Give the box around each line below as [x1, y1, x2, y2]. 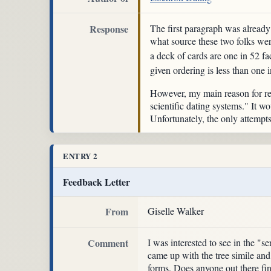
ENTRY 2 [63, 150, 98, 162]
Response [90, 22, 128, 36]
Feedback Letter [63, 174, 130, 189]
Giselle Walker [148, 204, 204, 218]
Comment [88, 235, 128, 250]
